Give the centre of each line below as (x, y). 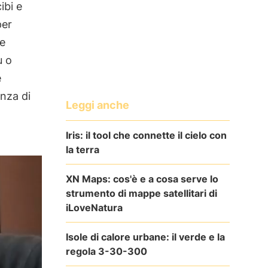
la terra (82, 149)
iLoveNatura (94, 207)
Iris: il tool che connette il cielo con (146, 135)
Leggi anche (97, 105)
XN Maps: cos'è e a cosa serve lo (142, 179)
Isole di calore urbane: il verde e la (145, 237)
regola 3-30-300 (106, 251)
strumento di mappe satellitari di (141, 193)
